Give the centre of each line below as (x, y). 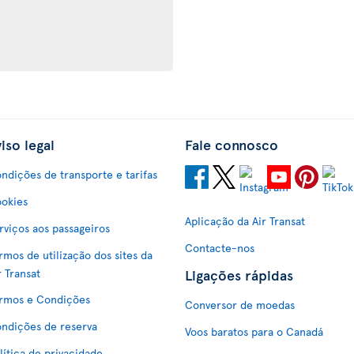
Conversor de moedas (240, 305)
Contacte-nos (220, 248)
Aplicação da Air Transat (245, 221)
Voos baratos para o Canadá (254, 331)
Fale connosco (232, 144)
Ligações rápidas (239, 275)
